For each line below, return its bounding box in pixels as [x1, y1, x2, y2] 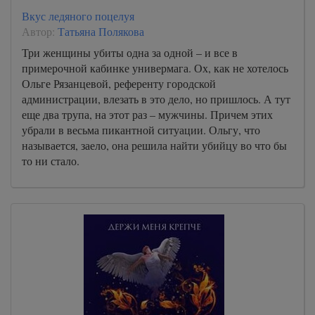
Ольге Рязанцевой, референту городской [22, 76, 216, 91]
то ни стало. [22, 153, 79, 168]
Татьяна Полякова [58, 24, 144, 39]
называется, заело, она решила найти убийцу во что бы [22, 138, 287, 153]
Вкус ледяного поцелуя [22, 8, 134, 23]
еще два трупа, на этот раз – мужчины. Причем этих [22, 107, 273, 122]
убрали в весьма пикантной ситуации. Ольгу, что [22, 122, 260, 137]
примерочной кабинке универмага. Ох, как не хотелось [22, 60, 288, 75]
